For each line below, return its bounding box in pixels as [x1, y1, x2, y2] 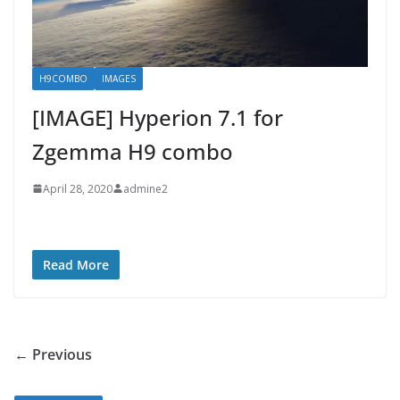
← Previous [14, 344, 92, 364]
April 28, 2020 [43, 180, 112, 196]
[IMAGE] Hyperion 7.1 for [32, 102, 283, 132]
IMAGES [102, 71, 136, 85]
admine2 [123, 180, 168, 196]
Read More [43, 255, 109, 273]
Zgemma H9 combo [32, 136, 233, 166]
